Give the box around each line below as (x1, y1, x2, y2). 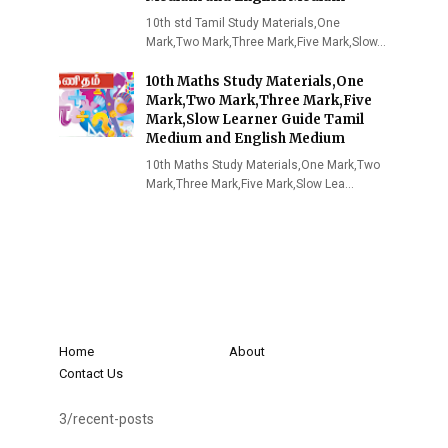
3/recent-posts (59, 411, 154, 427)
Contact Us (59, 366, 123, 381)
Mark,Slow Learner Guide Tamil (146, 111, 364, 128)
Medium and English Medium (146, 130, 345, 147)
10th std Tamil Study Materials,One (146, 16, 340, 30)
